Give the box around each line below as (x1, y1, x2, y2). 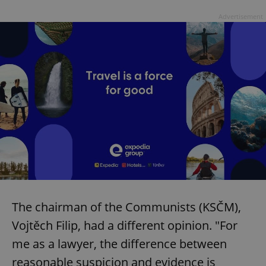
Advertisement (218, 11, 263, 21)
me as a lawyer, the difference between (12, 236, 227, 252)
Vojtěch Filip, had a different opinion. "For (12, 217, 237, 234)
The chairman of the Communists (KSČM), (12, 199, 241, 216)
